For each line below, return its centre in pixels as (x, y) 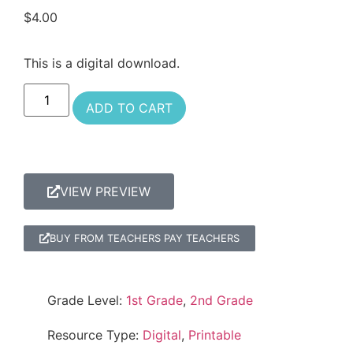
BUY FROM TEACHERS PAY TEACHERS (145, 238)
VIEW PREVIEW (105, 192)
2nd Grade (221, 301)
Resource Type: (95, 335)
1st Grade (154, 301)
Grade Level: (87, 301)
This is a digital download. (102, 63)
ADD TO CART (130, 108)
